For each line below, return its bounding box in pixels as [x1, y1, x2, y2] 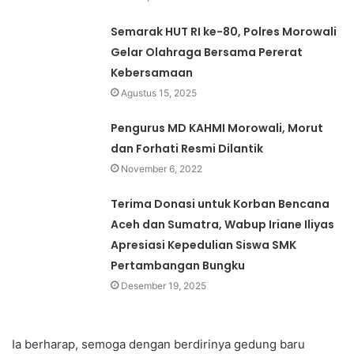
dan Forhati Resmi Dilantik [111, 141, 264, 157]
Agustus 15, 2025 [121, 87, 198, 100]
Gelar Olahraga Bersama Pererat [111, 44, 303, 61]
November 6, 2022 [121, 163, 203, 175]
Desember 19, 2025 [121, 280, 207, 292]
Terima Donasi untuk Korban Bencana [111, 196, 330, 213]
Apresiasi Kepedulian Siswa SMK [111, 237, 297, 254]
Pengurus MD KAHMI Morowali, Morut [111, 120, 324, 137]
